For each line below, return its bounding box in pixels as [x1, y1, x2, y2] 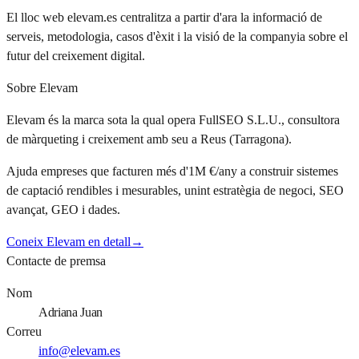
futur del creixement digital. [6, 49, 145, 63]
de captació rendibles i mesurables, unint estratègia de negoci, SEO [6, 184, 344, 198]
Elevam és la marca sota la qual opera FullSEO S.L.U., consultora [6, 113, 340, 127]
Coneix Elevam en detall [6, 235, 131, 249]
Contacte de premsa [6, 254, 106, 268]
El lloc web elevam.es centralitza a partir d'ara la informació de [6, 10, 322, 25]
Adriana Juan [38, 305, 103, 320]
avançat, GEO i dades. [6, 203, 120, 217]
